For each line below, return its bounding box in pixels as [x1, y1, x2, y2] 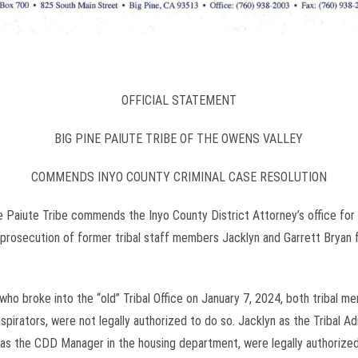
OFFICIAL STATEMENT [121, 93, 237, 109]
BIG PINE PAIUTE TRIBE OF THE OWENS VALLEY [54, 131, 304, 147]
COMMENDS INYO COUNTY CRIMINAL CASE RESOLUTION [30, 169, 327, 185]
